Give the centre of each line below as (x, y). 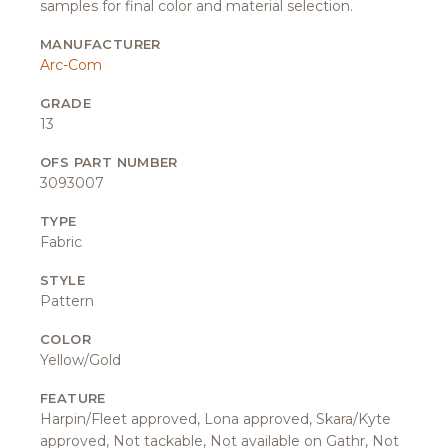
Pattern (67, 300)
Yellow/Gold (80, 359)
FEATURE (73, 397)
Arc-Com (71, 64)
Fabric (61, 241)
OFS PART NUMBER (109, 161)
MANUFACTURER (100, 43)
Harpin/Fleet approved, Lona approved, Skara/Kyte (215, 418)
